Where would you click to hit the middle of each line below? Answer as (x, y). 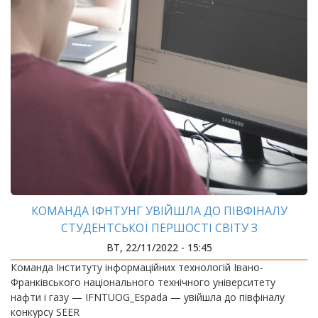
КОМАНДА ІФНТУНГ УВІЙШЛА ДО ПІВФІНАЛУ (159, 211)
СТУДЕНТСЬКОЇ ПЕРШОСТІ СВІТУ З (159, 228)
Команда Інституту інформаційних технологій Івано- (137, 267)
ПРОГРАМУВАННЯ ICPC (159, 245)
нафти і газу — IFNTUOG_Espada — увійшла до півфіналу (148, 297)
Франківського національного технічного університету (143, 282)
